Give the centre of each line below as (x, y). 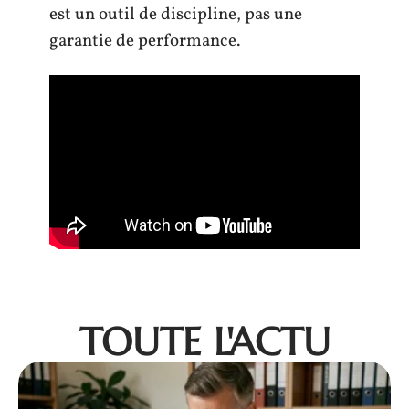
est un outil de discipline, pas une (176, 14)
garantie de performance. (145, 41)
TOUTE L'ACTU (204, 342)
